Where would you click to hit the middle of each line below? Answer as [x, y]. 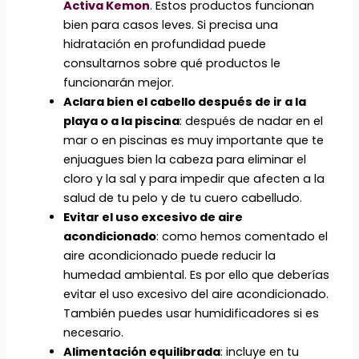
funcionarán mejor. [118, 83]
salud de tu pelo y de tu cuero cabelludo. [182, 198]
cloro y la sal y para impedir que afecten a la [194, 179]
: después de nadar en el [251, 121]
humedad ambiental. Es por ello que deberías [196, 275]
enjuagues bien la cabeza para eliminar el [184, 160]
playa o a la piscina [121, 121]
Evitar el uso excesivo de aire [153, 218]
